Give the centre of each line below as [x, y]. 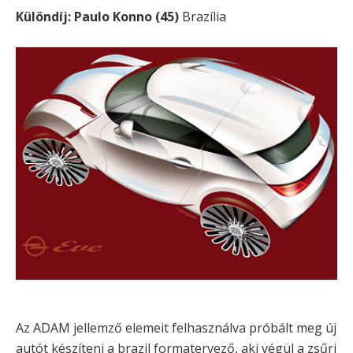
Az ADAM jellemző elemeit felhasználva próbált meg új [176, 328]
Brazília [203, 17]
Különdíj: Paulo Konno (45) [97, 17]
